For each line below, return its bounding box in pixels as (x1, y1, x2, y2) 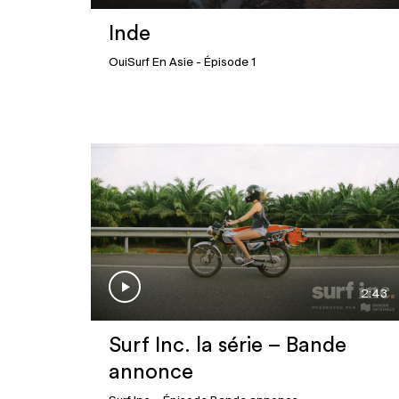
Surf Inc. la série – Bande (109, 335, 346, 357)
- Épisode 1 (193, 56, 256, 70)
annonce (109, 362, 193, 384)
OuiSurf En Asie (109, 56, 193, 70)
